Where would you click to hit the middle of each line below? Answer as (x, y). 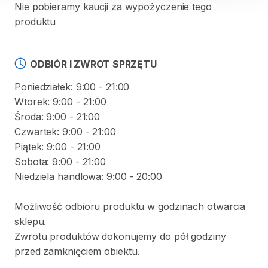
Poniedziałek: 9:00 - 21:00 (72, 87)
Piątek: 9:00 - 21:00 (57, 147)
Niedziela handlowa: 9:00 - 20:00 (88, 176)
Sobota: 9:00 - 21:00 (60, 162)
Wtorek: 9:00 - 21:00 (60, 102)
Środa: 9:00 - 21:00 (57, 117)
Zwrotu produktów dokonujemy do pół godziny (120, 236)
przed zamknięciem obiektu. (77, 251)
